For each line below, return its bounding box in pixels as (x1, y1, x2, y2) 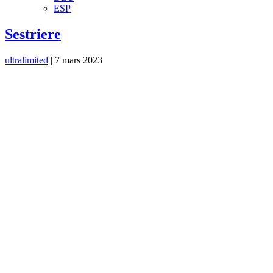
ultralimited (5, 54, 48, 65)
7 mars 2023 (55, 54, 102, 65)
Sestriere (5, 26, 61, 42)
